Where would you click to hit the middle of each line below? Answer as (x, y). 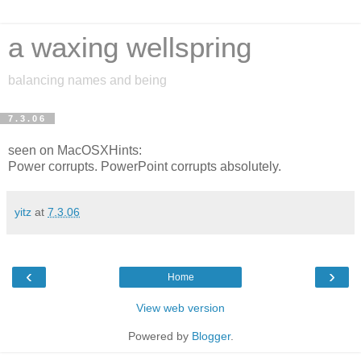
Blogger (211, 336)
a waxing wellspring (130, 48)
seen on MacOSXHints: (75, 150)
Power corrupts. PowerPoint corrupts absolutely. (145, 166)
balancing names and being (87, 80)
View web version (180, 307)
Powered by (160, 336)
